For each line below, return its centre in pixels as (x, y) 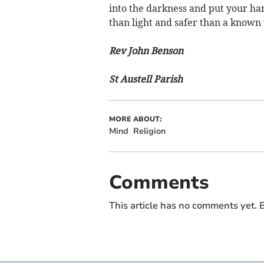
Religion (149, 131)
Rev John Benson (146, 51)
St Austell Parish (146, 79)
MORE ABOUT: (135, 119)
